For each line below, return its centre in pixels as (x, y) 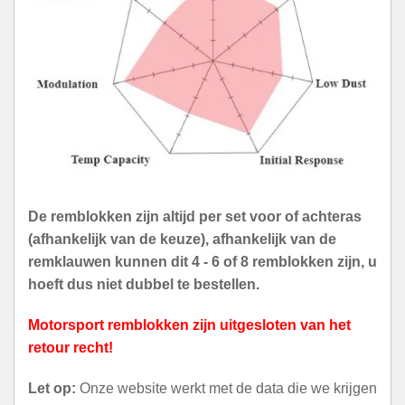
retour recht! (71, 347)
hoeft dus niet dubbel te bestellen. (144, 284)
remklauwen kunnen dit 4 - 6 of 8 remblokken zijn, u (202, 261)
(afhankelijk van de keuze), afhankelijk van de (182, 239)
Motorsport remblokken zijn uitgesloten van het (189, 325)
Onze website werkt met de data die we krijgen (226, 388)
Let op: (52, 388)
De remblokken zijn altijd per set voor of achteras (195, 216)
